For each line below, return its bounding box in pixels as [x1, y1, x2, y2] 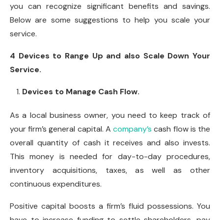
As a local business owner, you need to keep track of [10, 110, 210, 120]
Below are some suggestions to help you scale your [10, 14, 210, 25]
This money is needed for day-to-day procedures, [10, 151, 210, 162]
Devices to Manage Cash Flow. [22, 86, 139, 97]
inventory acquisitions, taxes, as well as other [10, 165, 210, 175]
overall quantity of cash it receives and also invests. [10, 137, 210, 148]
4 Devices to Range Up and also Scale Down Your [10, 50, 210, 61]
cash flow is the [152, 123, 211, 134]
